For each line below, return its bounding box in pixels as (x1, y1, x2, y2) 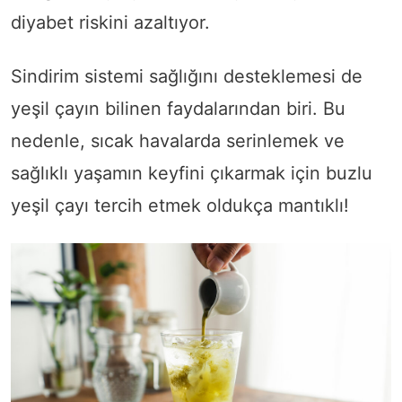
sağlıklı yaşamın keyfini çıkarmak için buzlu (11, 162, 372, 184)
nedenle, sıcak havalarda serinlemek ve (11, 129, 345, 152)
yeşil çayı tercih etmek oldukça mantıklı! (11, 194, 349, 216)
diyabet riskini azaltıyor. (11, 11, 210, 33)
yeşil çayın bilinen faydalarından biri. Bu (11, 97, 345, 119)
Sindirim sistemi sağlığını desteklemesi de (11, 65, 363, 87)
